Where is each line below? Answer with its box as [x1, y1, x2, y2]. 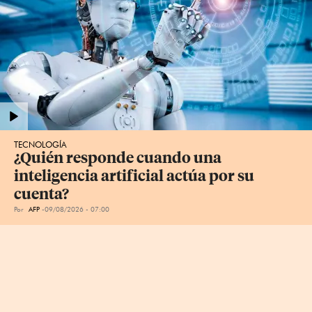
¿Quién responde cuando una [14, 148, 224, 167]
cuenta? [14, 185, 69, 203]
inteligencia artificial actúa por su [14, 166, 257, 185]
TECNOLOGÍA [14, 139, 67, 150]
